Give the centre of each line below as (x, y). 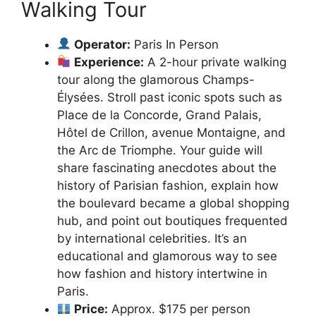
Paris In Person (175, 44)
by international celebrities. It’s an (152, 238)
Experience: (109, 62)
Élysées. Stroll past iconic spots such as (170, 97)
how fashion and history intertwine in (162, 273)
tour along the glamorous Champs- (156, 79)
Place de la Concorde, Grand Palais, (159, 115)
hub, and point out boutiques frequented (172, 220)
